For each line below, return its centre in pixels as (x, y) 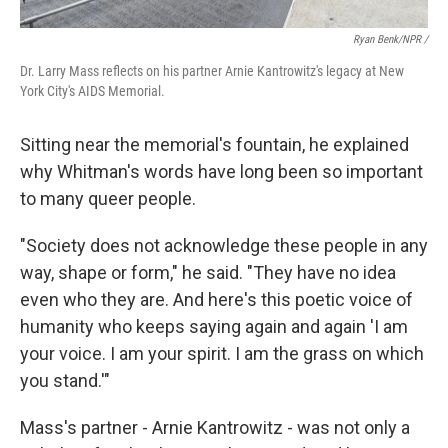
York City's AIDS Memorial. (92, 91)
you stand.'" (65, 380)
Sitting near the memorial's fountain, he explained (214, 144)
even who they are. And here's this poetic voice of (216, 299)
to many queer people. (108, 198)
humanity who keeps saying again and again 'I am (214, 326)
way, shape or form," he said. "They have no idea (208, 272)
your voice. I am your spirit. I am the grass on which (222, 353)
